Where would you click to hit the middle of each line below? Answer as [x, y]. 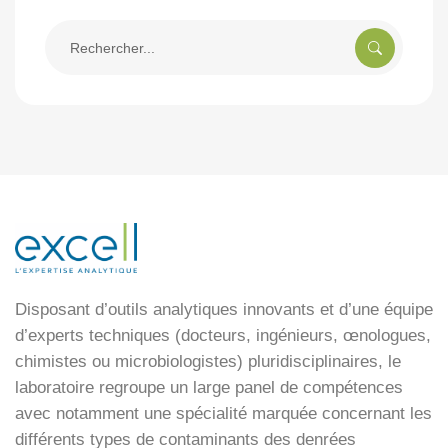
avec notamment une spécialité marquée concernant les [223, 414]
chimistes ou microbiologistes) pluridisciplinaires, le [208, 362]
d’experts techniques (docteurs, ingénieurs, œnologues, [223, 336]
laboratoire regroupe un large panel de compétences [209, 388]
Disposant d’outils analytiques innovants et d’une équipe [224, 310]
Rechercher [81, 32]
